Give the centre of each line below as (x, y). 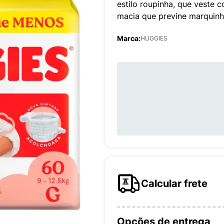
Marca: (129, 38)
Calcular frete (174, 183)
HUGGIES (154, 38)
